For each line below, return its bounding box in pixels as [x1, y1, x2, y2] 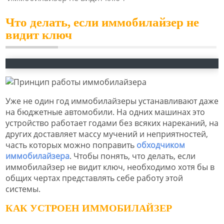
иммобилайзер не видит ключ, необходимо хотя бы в [5, 161, 214, 172]
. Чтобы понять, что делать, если [69, 150, 195, 161]
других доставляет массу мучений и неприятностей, [5, 128, 208, 139]
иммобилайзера [5, 150, 69, 161]
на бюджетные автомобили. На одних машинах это [5, 106, 205, 117]
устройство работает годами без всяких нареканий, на [5, 117, 218, 128]
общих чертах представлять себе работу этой [5, 172, 183, 183]
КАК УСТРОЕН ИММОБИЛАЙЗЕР [5, 202, 172, 214]
